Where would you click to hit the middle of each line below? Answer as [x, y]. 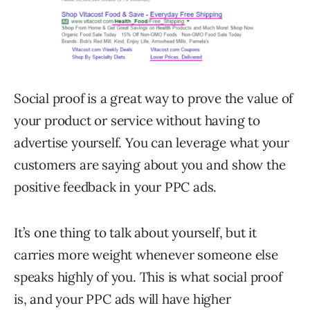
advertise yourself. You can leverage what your [152, 142]
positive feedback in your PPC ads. [116, 186]
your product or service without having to [137, 120]
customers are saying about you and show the [150, 164]
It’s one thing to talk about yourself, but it [135, 232]
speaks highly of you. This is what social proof [148, 276]
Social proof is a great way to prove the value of [154, 98]
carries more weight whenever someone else [146, 254]
